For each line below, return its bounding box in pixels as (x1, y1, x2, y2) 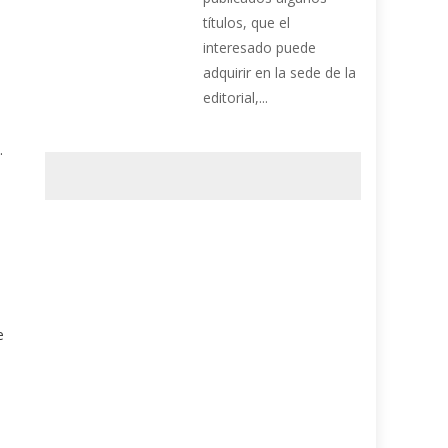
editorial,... (203, 88, 269, 108)
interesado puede (203, 38, 317, 58)
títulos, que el (203, 13, 291, 33)
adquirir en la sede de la (203, 63, 357, 83)
